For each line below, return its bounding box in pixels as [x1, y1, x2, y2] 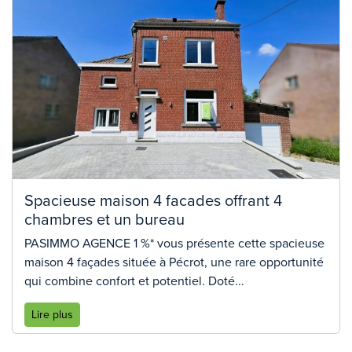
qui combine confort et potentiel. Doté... [24, 272, 244, 291]
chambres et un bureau [24, 207, 185, 231]
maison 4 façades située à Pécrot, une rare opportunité [24, 253, 324, 272]
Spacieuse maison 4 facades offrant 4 [24, 188, 282, 212]
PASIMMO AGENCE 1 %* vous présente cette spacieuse [24, 234, 324, 253]
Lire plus [31, 306, 73, 324]
